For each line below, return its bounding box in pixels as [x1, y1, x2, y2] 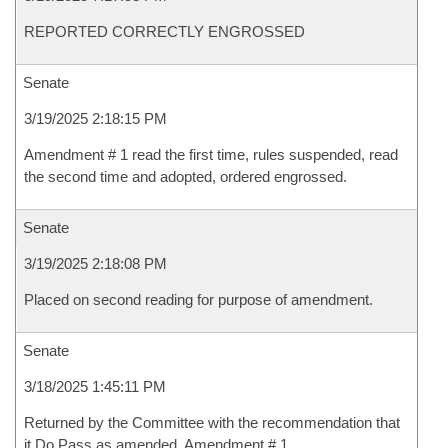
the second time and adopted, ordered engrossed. [24, 168, 347, 185]
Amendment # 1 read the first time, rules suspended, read [24, 146, 398, 163]
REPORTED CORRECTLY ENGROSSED [24, 23, 305, 40]
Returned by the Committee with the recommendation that [24, 414, 400, 431]
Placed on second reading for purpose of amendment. [24, 291, 373, 308]
